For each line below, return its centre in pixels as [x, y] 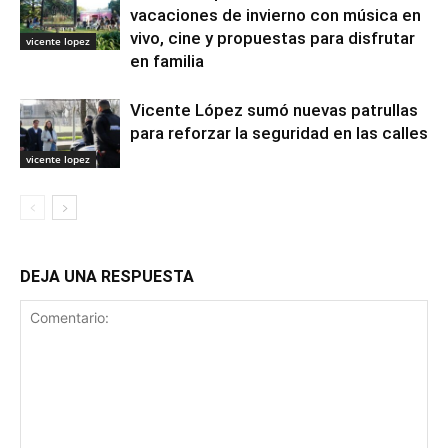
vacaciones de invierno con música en [275, 15]
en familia [167, 61]
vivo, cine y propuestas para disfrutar [272, 38]
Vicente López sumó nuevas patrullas [274, 110]
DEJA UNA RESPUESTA [107, 276]
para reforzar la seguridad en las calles [279, 133]
